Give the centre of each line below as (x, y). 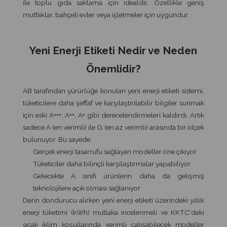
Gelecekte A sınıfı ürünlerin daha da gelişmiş (119, 176)
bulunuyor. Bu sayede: (57, 139)
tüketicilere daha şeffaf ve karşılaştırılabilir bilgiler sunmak (113, 103)
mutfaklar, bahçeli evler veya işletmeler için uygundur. (106, 15)
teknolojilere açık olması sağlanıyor (86, 188)
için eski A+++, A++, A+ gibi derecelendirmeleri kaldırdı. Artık (113, 115)
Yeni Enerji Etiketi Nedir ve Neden (113, 51)
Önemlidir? (113, 69)
